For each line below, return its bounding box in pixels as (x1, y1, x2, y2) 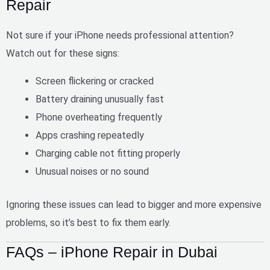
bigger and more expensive (148, 198, 262, 210)
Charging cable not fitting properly (36, 148, 181, 160)
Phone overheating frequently (36, 111, 163, 124)
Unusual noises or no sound (36, 166, 149, 178)
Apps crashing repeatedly (36, 130, 145, 142)
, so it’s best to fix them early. (46, 216, 171, 228)
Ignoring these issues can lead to (6, 198, 148, 210)
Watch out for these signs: (6, 47, 119, 59)
